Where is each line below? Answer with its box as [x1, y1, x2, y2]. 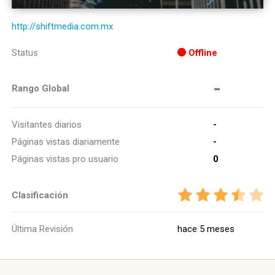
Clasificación [12, 190, 68, 201]
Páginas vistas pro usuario [12, 153, 118, 165]
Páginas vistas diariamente [12, 136, 120, 147]
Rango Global [12, 83, 69, 94]
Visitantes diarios [12, 119, 82, 130]
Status [12, 47, 38, 58]
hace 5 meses [177, 223, 234, 234]
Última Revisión [12, 223, 73, 234]
